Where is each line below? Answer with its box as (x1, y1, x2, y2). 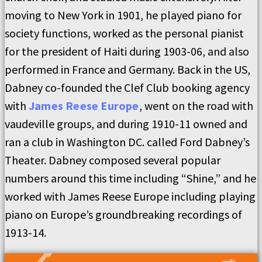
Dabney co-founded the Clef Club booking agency (5, 80, 250, 95)
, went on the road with (139, 98, 253, 113)
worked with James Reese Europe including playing (5, 189, 256, 204)
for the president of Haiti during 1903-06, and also (5, 44, 249, 58)
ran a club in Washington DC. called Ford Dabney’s (5, 135, 250, 149)
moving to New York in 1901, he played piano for (5, 8, 242, 22)
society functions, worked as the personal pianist (5, 26, 244, 40)
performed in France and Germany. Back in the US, (5, 62, 250, 77)
